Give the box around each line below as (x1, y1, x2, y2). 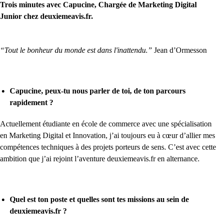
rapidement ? (10, 98, 53, 107)
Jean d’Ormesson (152, 46, 207, 55)
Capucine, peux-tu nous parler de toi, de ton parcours (10, 87, 186, 95)
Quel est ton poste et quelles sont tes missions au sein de (10, 195, 189, 204)
